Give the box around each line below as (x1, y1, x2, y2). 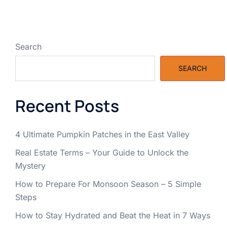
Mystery (15, 161, 46, 171)
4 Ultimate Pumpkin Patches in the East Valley (15, 129, 190, 140)
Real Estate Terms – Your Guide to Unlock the (15, 147, 188, 158)
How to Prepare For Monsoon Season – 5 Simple (15, 179, 201, 190)
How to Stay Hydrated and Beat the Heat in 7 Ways (15, 210, 210, 221)
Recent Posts (15, 95, 119, 118)
